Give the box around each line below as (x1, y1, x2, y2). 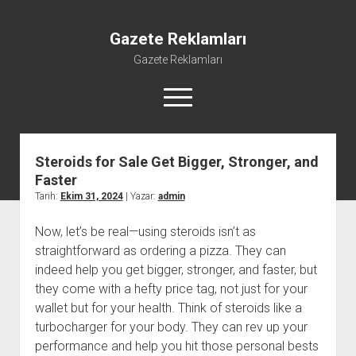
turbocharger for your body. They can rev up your (34, 319, 308, 335)
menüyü (163, 87, 208, 101)
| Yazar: (122, 191, 158, 202)
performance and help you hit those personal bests (34, 339, 319, 354)
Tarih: (34, 191, 60, 202)
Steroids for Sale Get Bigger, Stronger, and (34, 153, 319, 170)
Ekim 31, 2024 (60, 191, 123, 202)
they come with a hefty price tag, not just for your (34, 281, 308, 296)
